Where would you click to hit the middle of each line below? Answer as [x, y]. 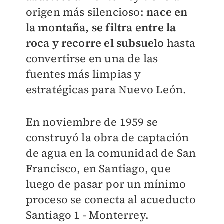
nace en [167, 12]
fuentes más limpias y [83, 74]
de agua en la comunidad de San [111, 153]
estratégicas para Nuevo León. [106, 89]
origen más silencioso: [86, 12]
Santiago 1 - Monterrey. [87, 215]
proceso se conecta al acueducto [111, 199]
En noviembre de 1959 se [92, 122]
